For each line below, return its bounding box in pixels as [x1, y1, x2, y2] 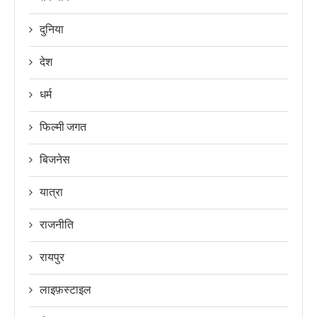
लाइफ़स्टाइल [40, 282, 91, 296]
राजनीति [40, 217, 74, 231]
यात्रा [40, 185, 63, 199]
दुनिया [40, 22, 64, 36]
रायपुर [40, 250, 64, 264]
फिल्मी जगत [40, 120, 86, 134]
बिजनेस [40, 152, 70, 166]
